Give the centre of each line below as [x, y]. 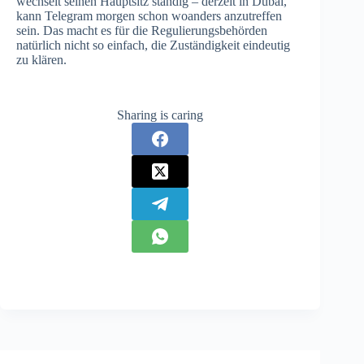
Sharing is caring [160, 115]
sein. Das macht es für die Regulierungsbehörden [142, 30]
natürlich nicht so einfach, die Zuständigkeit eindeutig [153, 45]
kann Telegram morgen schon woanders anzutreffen [149, 15]
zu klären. [41, 59]
